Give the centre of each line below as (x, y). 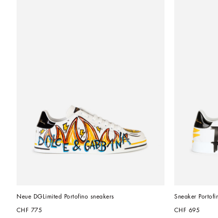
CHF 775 (29, 210)
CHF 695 (187, 210)
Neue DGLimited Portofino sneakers (65, 196)
